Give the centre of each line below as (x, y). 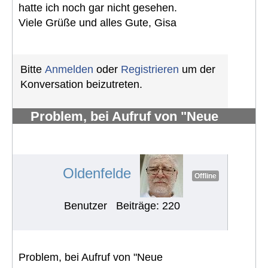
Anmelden (69, 69)
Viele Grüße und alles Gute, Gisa (98, 22)
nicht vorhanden (80, 142)
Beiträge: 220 (148, 205)
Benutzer (85, 205)
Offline (205, 176)
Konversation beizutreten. (81, 84)
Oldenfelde (97, 173)
